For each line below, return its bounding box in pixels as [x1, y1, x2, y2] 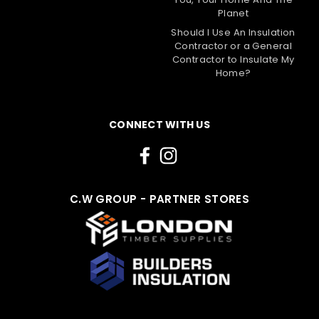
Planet [217, 6, 249, 20]
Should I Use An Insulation [171, 25, 296, 39]
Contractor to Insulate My [172, 52, 295, 66]
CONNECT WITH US [109, 117, 210, 132]
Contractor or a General [174, 38, 293, 53]
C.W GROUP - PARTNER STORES [69, 191, 250, 206]
